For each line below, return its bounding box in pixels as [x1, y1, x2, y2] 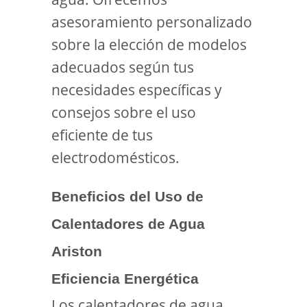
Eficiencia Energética [51, 271, 199, 286]
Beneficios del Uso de [51, 188, 204, 204]
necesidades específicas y [51, 80, 222, 99]
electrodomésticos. [51, 148, 180, 167]
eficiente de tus [51, 125, 153, 145]
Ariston [51, 243, 102, 259]
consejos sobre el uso [51, 103, 196, 122]
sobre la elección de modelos [51, 35, 247, 54]
